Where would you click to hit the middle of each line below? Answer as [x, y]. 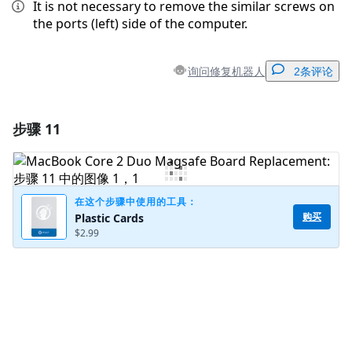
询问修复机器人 [226, 71]
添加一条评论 [181, 127]
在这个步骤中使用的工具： [136, 201]
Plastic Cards [109, 218]
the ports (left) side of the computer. [140, 24]
